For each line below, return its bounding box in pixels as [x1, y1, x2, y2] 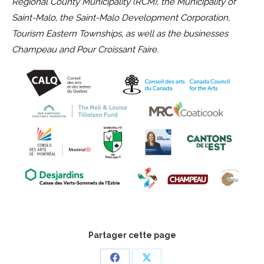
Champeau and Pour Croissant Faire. [12, 44, 159, 55]
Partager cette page [88, 230, 176, 240]
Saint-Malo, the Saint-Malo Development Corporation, [12, 12, 230, 23]
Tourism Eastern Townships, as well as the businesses [12, 28, 228, 39]
